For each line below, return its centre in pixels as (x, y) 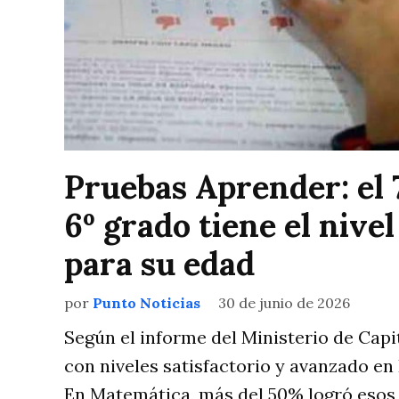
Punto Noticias (147, 303)
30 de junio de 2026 (284, 303)
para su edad (159, 264)
